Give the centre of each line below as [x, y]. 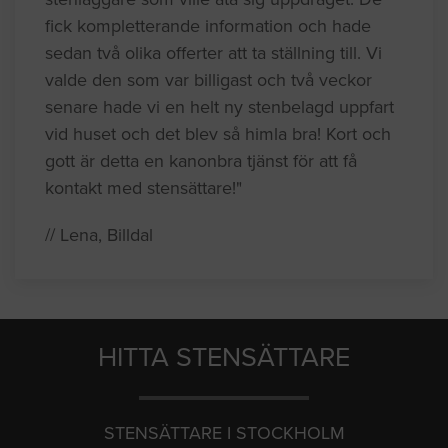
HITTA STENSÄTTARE [224, 357]
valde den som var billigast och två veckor [208, 79]
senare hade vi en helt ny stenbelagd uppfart [219, 106]
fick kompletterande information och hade [208, 25]
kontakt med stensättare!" [143, 187]
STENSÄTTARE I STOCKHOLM [224, 432]
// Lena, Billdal [99, 234]
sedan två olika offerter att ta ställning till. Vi [213, 52]
